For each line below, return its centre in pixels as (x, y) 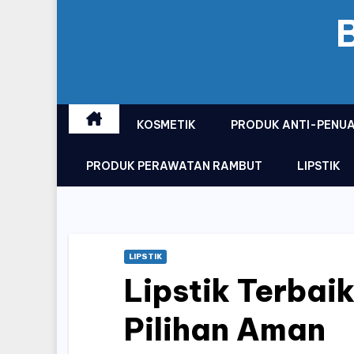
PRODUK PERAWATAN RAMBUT (174, 166)
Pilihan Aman (225, 330)
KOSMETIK (166, 125)
